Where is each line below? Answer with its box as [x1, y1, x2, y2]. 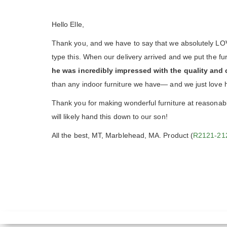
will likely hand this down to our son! [52, 112, 168, 121]
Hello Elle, [52, 20, 84, 28]
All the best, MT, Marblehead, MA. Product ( [52, 131, 194, 139]
